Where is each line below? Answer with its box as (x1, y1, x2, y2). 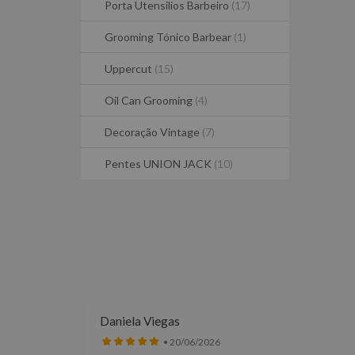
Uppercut (105, 62, 155, 75)
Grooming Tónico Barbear (105, 30, 234, 44)
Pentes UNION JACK (105, 157, 214, 170)
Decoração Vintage (105, 125, 202, 139)
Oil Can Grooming (105, 94, 195, 107)
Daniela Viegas (100, 314, 180, 328)
